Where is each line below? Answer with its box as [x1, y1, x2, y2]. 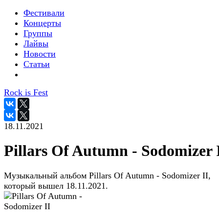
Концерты [23, 18, 61, 28]
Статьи [23, 59, 50, 69]
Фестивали [23, 8, 65, 18]
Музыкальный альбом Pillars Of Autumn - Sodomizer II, [4, 170, 211, 180]
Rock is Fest [4, 88, 48, 97]
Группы [23, 28, 52, 38]
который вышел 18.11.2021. [4, 180, 108, 191]
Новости [23, 49, 56, 59]
